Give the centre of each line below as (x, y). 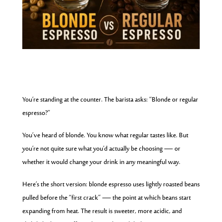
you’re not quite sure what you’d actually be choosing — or (101, 149)
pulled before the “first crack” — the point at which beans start (106, 198)
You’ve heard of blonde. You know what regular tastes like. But (105, 136)
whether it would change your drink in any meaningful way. (101, 163)
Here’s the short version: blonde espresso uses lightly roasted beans (111, 185)
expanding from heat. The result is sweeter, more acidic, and (102, 212)
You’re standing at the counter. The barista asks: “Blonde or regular (110, 100)
